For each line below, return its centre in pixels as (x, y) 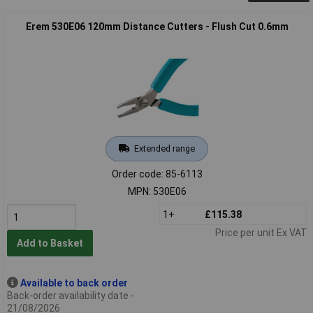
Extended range (164, 148)
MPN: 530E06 (157, 191)
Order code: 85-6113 (157, 174)
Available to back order (74, 283)
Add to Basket (50, 243)
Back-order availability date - (70, 295)
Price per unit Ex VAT (261, 232)
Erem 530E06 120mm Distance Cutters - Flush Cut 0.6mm (157, 26)
